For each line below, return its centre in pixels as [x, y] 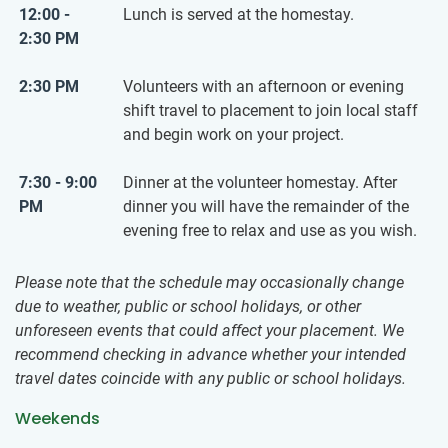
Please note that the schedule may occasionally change [209, 283]
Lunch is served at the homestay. [238, 15]
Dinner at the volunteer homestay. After [260, 183]
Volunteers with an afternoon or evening [263, 87]
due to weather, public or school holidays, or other [188, 307]
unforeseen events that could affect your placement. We [209, 331]
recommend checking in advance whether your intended [210, 355]
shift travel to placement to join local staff [270, 111]
